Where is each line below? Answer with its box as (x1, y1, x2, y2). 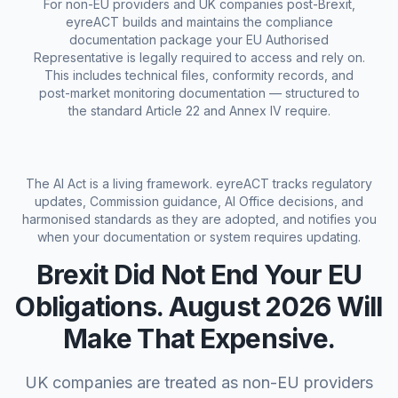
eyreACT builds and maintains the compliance (65, 14, 333, 29)
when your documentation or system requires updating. (37, 229, 361, 244)
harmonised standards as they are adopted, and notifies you (21, 211, 377, 227)
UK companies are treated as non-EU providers (25, 373, 373, 392)
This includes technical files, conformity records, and (44, 68, 354, 83)
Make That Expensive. (63, 322, 335, 354)
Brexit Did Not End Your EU (36, 259, 362, 291)
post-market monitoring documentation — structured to (38, 85, 360, 100)
